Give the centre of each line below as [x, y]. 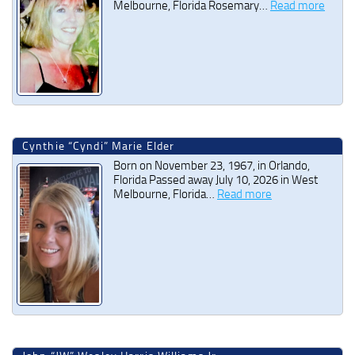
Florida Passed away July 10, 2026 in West [216, 180]
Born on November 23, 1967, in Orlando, [212, 166]
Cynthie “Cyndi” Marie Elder [99, 147]
